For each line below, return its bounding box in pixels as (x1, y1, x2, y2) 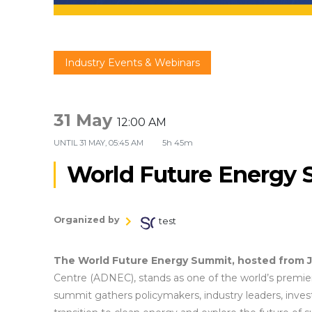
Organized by (54, 214, 120, 225)
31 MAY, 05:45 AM (79, 137, 146, 148)
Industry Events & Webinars (65, 56, 200, 69)
